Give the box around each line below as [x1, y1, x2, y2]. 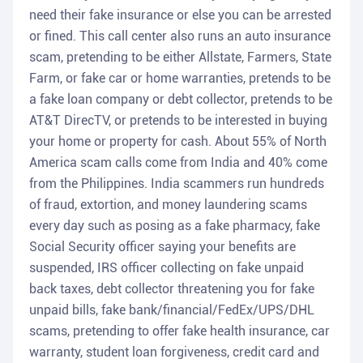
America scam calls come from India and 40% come [29, 155, 327, 171]
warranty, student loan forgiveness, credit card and [29, 344, 319, 361]
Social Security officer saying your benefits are [29, 239, 296, 255]
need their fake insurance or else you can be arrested [29, 7, 331, 23]
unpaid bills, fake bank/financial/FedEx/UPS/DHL [29, 302, 314, 318]
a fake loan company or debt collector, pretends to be [29, 92, 332, 108]
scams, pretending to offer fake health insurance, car [29, 323, 330, 340]
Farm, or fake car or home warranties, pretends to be [29, 70, 331, 87]
